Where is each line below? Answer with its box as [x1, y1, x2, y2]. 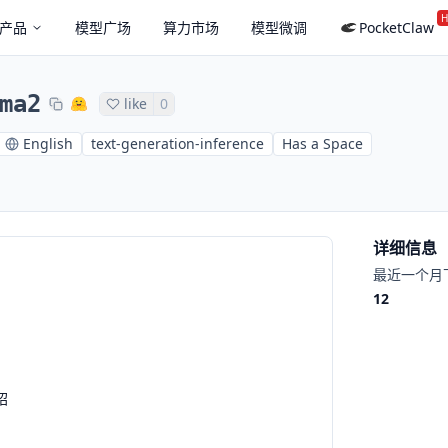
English [23, 134, 73, 153]
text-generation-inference [91, 134, 264, 153]
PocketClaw [358, 17, 434, 37]
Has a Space [282, 134, 363, 153]
